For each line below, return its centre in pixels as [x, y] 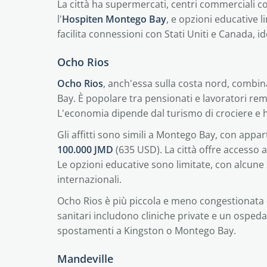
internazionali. [89, 179]
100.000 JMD [85, 150]
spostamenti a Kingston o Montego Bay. [147, 231]
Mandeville [85, 259]
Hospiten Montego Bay [114, 19]
